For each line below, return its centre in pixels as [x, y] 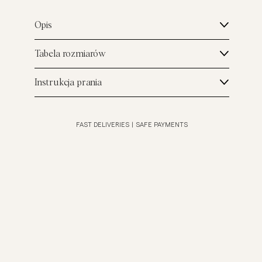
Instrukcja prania [68, 83]
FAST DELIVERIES [102, 125]
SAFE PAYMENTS [161, 125]
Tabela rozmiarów [70, 54]
